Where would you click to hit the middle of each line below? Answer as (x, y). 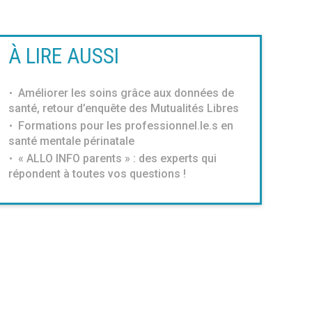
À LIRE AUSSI (63, 56)
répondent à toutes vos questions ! (97, 173)
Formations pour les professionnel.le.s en (125, 125)
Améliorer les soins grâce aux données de (126, 93)
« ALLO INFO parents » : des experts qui (117, 158)
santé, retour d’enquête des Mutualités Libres (123, 108)
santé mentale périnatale (71, 141)
